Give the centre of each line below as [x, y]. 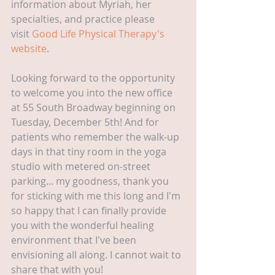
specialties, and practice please [84, 19]
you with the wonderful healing [84, 226]
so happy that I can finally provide [90, 211]
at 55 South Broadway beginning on [95, 108]
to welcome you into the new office [93, 93]
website [29, 49]
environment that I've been [75, 240]
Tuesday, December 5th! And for [86, 122]
